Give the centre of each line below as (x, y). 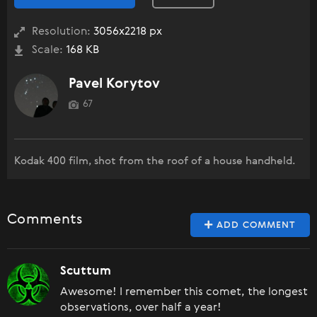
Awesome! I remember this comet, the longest (184, 293)
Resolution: (61, 32)
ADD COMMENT (254, 226)
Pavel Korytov (114, 84)
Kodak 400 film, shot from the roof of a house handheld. (155, 161)
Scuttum (86, 272)
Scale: (47, 51)
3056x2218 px (126, 32)
